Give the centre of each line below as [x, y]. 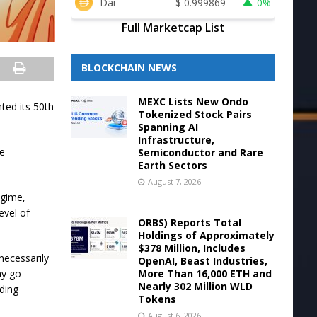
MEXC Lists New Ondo [193, 102]
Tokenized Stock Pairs [195, 114]
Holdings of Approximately [206, 235]
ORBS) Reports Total [189, 223]
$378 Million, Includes [191, 248]
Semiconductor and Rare [200, 152]
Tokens [157, 299]
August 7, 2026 [174, 181]
